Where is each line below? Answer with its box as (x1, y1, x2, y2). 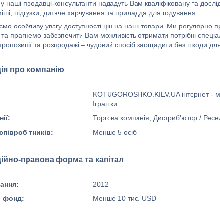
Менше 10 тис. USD (93, 194, 156, 202)
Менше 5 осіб (93, 128, 137, 136)
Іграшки (93, 100, 117, 108)
